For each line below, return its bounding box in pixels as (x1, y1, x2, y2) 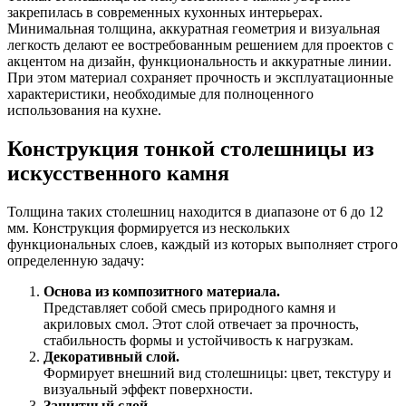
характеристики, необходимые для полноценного (7, 85, 314, 101)
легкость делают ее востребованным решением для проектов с (7, 36, 393, 53)
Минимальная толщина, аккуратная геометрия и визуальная (7, 20, 380, 36)
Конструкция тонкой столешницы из (7, 136, 374, 160)
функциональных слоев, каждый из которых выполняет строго (7, 236, 398, 252)
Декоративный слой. (43, 348, 179, 364)
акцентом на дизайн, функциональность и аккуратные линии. (7, 53, 391, 69)
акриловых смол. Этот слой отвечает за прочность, (43, 315, 359, 332)
